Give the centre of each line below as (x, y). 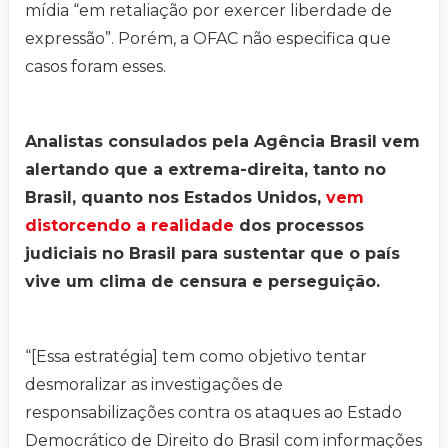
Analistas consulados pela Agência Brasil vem (222, 142)
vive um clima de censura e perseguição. (202, 282)
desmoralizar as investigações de (154, 385)
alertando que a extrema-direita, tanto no (205, 170)
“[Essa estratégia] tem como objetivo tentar (196, 357)
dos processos (299, 226)
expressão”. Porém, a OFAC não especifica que (208, 39)
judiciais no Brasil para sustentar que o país (212, 254)
